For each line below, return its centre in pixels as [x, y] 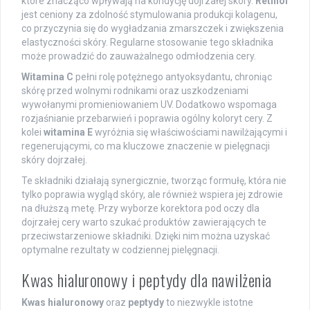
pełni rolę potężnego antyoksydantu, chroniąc [173, 76]
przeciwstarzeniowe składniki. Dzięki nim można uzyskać [146, 236]
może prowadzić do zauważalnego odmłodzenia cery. [139, 56]
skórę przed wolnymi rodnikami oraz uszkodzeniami [135, 90]
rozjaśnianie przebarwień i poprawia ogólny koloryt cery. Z [147, 118]
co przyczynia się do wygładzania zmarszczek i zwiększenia [153, 28]
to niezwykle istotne [209, 302]
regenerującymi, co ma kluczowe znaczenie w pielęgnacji [146, 146]
